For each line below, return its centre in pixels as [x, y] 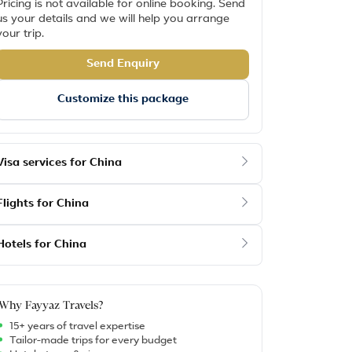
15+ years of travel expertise [78, 326]
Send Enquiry [123, 64]
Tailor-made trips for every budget [93, 340]
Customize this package [123, 100]
